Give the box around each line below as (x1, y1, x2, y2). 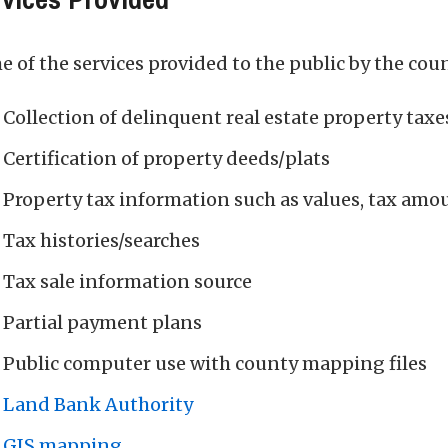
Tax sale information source (2, 270, 252, 293)
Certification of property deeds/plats (2, 147, 330, 170)
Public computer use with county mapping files (2, 352, 427, 375)
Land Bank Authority (2, 393, 193, 416)
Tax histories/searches (2, 229, 200, 252)
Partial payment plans (2, 311, 202, 334)
